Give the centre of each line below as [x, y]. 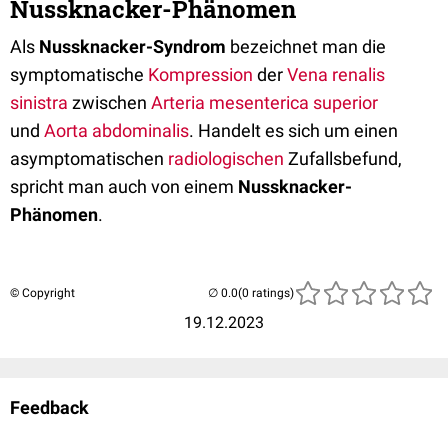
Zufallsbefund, [343, 159]
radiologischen [226, 159]
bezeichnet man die [306, 47]
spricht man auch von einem [124, 187]
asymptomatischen [89, 159]
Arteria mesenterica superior [264, 103]
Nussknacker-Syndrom [132, 47]
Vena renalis [336, 75]
